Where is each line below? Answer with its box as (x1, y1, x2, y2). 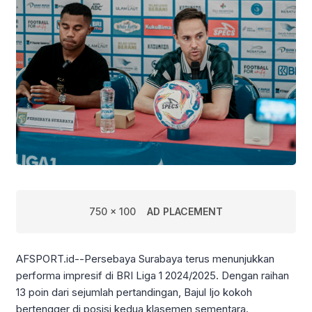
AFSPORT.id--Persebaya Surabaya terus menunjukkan (16, 251, 274, 265)
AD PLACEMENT (147, 205, 223, 217)
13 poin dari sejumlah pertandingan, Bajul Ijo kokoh (16, 285, 252, 299)
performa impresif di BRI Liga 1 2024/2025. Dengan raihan (16, 268, 289, 282)
